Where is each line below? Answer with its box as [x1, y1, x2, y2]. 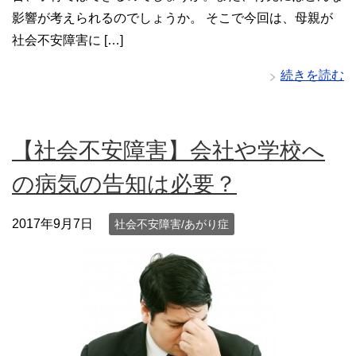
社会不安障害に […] [12, 33, 123, 47]
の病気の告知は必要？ [12, 171, 237, 196]
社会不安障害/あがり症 [114, 217, 229, 230]
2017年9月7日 [12, 216, 93, 230]
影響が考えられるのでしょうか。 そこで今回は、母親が [12, 10, 333, 25]
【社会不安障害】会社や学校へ [12, 137, 325, 163]
